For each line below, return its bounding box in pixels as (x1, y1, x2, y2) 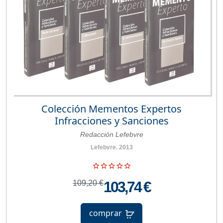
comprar (89, 208, 122, 219)
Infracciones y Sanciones (54, 113, 169, 127)
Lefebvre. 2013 (90, 143, 133, 151)
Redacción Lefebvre (80, 130, 143, 138)
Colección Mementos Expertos (41, 102, 182, 115)
